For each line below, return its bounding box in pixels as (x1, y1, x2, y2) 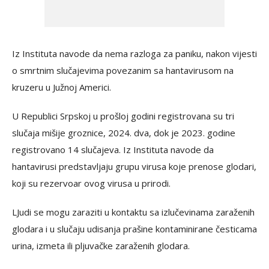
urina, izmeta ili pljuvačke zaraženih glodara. (12, 240, 190, 252)
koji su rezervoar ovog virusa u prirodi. (12, 177, 171, 190)
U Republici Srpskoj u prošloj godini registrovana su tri (12, 110, 234, 122)
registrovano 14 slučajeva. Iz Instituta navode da (12, 144, 214, 156)
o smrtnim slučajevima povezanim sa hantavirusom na (12, 64, 234, 77)
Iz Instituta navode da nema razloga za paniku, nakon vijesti (12, 47, 257, 60)
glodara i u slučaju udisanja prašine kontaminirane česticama (12, 223, 257, 235)
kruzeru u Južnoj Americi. (12, 81, 111, 94)
